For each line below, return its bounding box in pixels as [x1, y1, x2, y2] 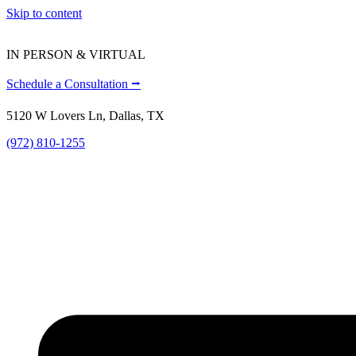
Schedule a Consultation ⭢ [6, 77, 141, 91]
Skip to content [6, 6, 82, 20]
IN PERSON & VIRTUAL [6, 48, 145, 61]
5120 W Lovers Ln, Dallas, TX [6, 109, 164, 122]
